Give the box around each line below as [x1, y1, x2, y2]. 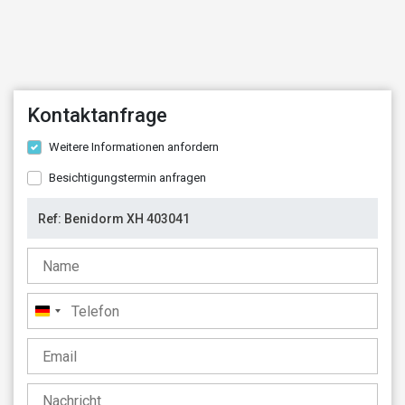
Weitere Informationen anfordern [49, 140, 219, 154]
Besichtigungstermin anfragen [49, 171, 206, 184]
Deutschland [42, 306, 121, 324]
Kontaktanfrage [27, 104, 167, 127]
